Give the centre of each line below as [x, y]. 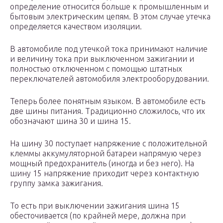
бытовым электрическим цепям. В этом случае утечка [110, 17]
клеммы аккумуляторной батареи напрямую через [106, 154]
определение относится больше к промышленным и [109, 7]
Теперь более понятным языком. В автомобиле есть [108, 101]
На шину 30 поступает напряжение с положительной [109, 144]
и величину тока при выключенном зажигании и [102, 59]
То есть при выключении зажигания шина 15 [95, 206]
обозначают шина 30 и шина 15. [70, 121]
